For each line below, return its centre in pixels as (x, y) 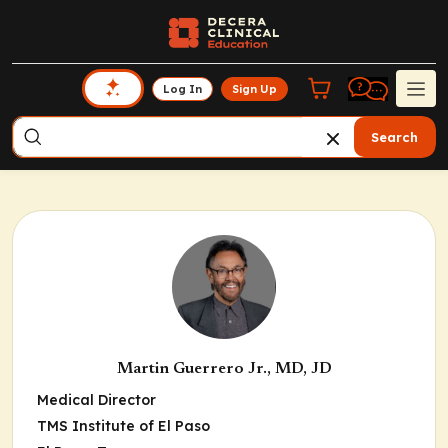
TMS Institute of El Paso (123, 426)
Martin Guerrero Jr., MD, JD (224, 369)
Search (394, 137)
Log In (183, 88)
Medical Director (96, 400)
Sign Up (255, 88)
